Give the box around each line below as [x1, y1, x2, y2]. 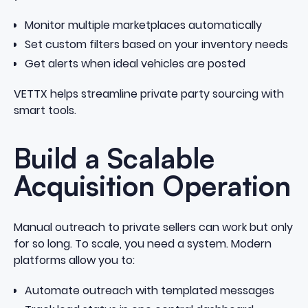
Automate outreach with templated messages [24, 283, 274, 299]
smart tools [13, 102, 74, 118]
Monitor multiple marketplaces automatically [24, 16, 262, 33]
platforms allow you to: [13, 252, 135, 268]
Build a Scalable [13, 141, 214, 176]
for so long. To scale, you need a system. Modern [13, 235, 272, 252]
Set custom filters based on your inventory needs [24, 36, 288, 52]
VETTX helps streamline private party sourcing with [13, 85, 284, 102]
